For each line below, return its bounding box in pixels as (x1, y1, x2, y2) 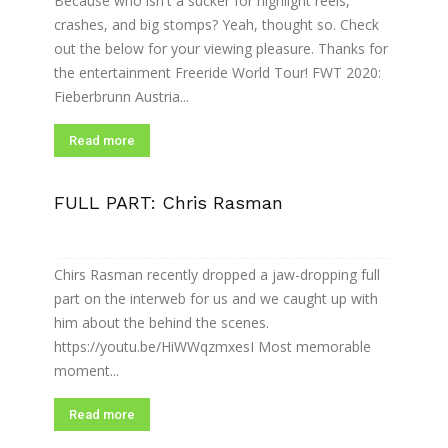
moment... (54, 361, 119, 380)
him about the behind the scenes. (54, 313, 269, 332)
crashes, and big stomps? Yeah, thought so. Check (54, 15, 379, 34)
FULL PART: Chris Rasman (54, 192, 283, 213)
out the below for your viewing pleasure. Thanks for (54, 39, 388, 58)
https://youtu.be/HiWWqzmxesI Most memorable (54, 337, 371, 356)
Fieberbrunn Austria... (54, 87, 189, 106)
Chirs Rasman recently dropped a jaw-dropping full (54, 265, 380, 284)
